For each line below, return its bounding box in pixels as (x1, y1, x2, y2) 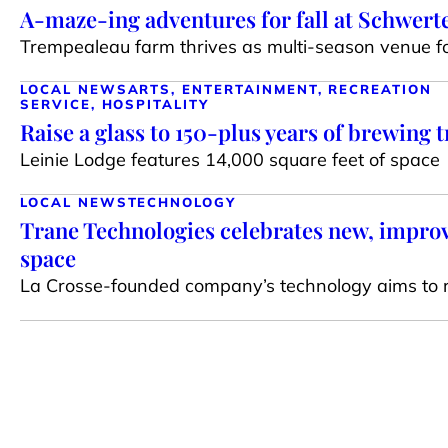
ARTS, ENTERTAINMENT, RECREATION (127, 80, 432, 97)
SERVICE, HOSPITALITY (20, 95, 209, 112)
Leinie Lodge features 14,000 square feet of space (20, 147, 440, 171)
